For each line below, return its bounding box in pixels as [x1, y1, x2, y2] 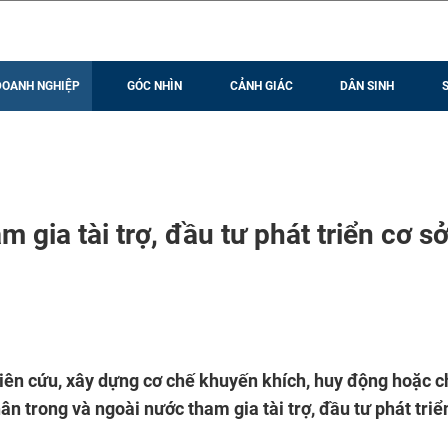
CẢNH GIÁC [229, 79, 293, 93]
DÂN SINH [340, 79, 395, 93]
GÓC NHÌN [127, 79, 183, 93]
